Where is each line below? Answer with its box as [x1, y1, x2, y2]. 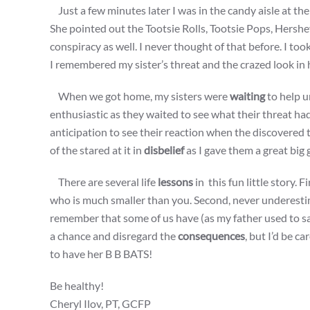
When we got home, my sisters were [50, 89, 230, 103]
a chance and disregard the [50, 229, 178, 243]
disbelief [144, 143, 184, 157]
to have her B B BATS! [50, 247, 154, 261]
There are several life [50, 175, 158, 189]
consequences [178, 229, 245, 243]
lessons [158, 175, 193, 189]
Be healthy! [50, 279, 104, 293]
